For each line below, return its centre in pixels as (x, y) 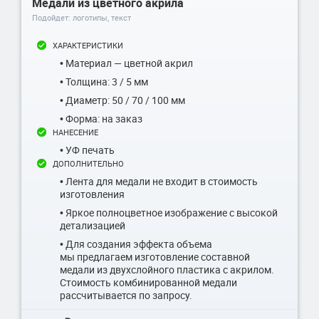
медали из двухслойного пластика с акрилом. (167, 269)
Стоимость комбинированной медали (148, 282)
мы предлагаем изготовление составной (155, 256)
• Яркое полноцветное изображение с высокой (169, 212)
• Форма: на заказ (101, 118)
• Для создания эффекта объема (136, 244)
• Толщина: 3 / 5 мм (104, 81)
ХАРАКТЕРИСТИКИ (88, 45)
